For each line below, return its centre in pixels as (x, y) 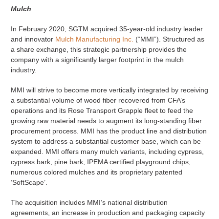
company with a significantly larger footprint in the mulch (97, 60)
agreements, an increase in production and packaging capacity (108, 213)
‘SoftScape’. (29, 183)
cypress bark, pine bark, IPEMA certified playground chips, (100, 162)
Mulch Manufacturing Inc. (94, 39)
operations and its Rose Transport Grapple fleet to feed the (102, 111)
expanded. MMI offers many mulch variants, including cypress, (107, 152)
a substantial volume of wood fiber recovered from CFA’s (98, 100)
